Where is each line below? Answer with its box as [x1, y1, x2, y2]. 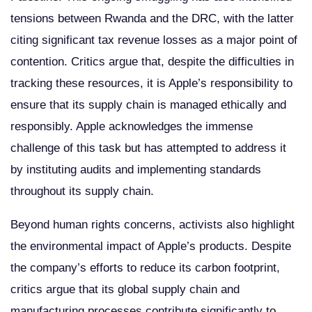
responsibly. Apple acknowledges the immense [10, 119, 253, 133]
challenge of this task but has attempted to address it [10, 141, 286, 155]
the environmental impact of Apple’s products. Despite [10, 239, 291, 253]
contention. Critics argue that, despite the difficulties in [10, 54, 294, 68]
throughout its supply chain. [10, 184, 154, 198]
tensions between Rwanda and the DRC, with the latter [10, 11, 294, 25]
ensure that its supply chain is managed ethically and [10, 97, 286, 111]
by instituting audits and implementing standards [10, 162, 261, 176]
